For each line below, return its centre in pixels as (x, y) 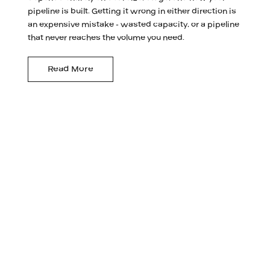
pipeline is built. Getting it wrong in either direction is (132, 11)
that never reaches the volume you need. (106, 38)
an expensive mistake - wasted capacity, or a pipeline (134, 24)
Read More (71, 69)
